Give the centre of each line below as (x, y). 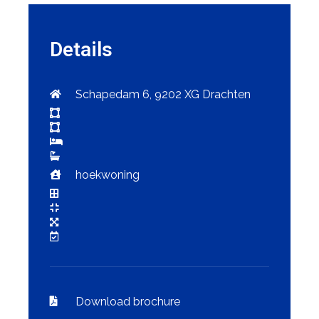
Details (81, 49)
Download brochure (127, 301)
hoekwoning (107, 174)
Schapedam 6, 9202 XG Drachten (163, 94)
